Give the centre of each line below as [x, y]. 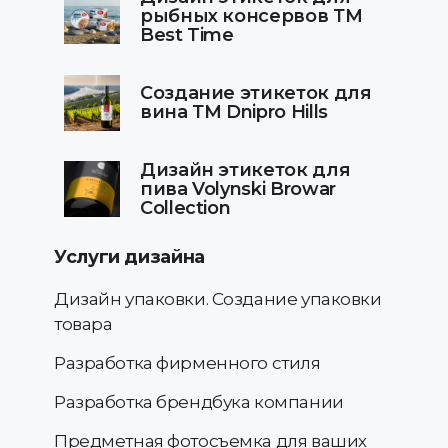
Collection [185, 208]
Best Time [187, 35]
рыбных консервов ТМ [251, 16]
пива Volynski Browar [238, 189]
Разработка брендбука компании [199, 402]
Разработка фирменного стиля [187, 363]
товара [83, 324]
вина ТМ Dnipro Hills [234, 112]
